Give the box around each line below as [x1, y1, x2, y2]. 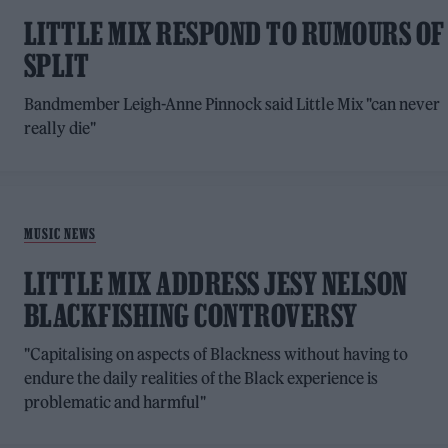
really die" [23, 118, 96, 139]
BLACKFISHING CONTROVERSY [23, 298, 358, 334]
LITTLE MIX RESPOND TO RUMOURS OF [23, 16, 445, 52]
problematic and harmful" [23, 392, 206, 413]
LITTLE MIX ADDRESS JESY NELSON [23, 266, 408, 302]
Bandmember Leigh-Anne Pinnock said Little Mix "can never [23, 94, 441, 115]
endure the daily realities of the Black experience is [23, 368, 379, 389]
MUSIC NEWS [23, 225, 96, 243]
